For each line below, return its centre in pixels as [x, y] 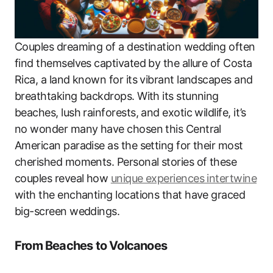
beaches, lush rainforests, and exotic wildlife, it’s [130, 112]
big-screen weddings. [67, 211]
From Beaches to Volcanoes [91, 245]
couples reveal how [63, 178]
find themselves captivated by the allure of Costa [133, 63]
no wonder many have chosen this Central [118, 129]
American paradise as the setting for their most [129, 145]
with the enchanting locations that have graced [130, 194]
